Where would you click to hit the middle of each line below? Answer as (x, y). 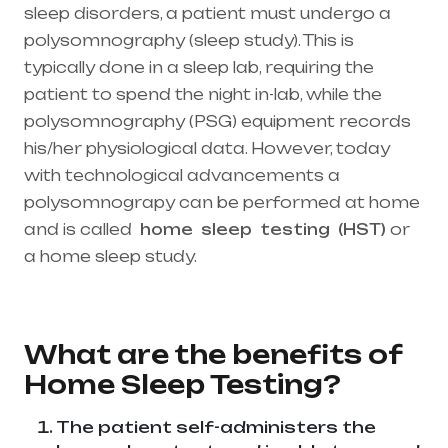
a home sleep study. (112, 257)
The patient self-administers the (216, 427)
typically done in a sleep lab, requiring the (199, 68)
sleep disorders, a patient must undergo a (207, 14)
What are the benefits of (213, 355)
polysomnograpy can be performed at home (222, 203)
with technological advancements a (182, 176)
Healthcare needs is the (304, 257)
